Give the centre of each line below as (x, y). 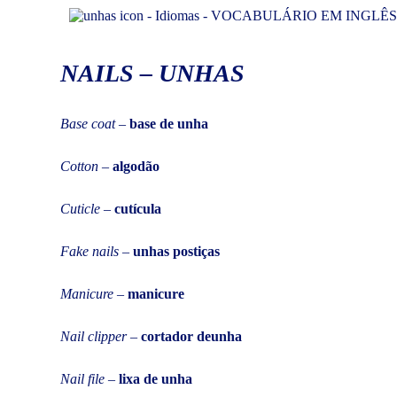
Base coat (88, 123)
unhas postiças (176, 251)
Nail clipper (93, 336)
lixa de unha (156, 378)
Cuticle (80, 208)
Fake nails (90, 251)
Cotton (79, 166)
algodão (136, 166)
